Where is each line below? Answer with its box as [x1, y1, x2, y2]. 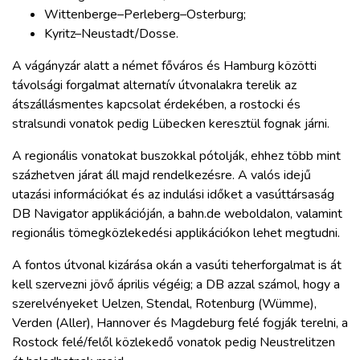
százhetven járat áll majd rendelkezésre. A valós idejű [12, 166, 311, 185]
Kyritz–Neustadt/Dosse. [44, 25, 178, 43]
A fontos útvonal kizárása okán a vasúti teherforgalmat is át [12, 256, 342, 275]
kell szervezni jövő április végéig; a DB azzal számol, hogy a [12, 276, 340, 294]
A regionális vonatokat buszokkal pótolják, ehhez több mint [12, 147, 341, 166]
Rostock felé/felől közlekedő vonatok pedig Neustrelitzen [12, 333, 335, 352]
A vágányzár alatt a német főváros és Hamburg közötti [12, 57, 317, 76]
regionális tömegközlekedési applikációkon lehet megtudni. [12, 224, 340, 243]
